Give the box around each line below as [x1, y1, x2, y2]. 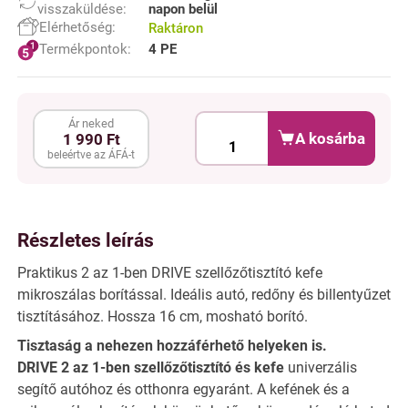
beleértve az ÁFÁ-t [47, 148, 136, 161]
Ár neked [68, 116, 115, 130]
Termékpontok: [39, 41, 131, 58]
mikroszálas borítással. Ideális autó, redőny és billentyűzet [17, 285, 391, 303]
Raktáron [148, 19, 203, 36]
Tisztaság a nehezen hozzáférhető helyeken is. [17, 337, 327, 355]
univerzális [284, 359, 357, 377]
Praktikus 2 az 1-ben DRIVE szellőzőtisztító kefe [17, 263, 322, 281]
